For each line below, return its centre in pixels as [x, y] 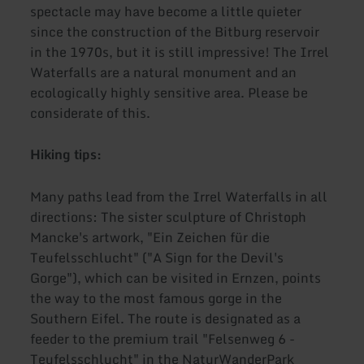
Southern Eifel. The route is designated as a [166, 318]
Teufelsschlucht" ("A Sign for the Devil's [157, 257]
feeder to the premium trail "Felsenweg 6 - [163, 338]
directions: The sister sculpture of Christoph [169, 217]
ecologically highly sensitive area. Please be [169, 93]
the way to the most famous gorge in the [156, 298]
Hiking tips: [66, 155]
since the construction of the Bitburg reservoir [175, 32]
